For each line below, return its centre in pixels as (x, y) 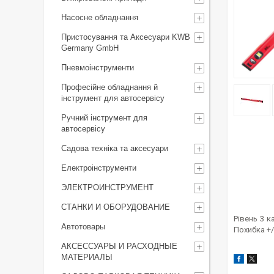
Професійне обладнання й (109, 87)
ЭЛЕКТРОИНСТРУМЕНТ (107, 187)
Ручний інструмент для (104, 118)
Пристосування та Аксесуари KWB (126, 37)
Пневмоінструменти (98, 68)
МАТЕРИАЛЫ (87, 257)
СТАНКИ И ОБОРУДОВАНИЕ (116, 207)
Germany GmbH (90, 48)
